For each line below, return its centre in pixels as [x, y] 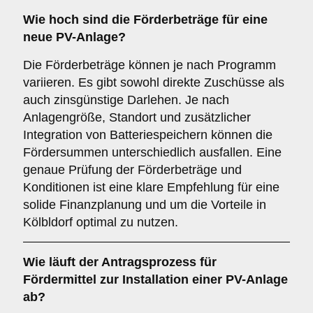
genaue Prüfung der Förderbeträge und [132, 170]
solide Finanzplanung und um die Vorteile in [145, 205]
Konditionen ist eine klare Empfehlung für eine [151, 187]
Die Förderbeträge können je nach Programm [150, 65]
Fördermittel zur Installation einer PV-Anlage [155, 279]
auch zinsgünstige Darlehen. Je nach [126, 100]
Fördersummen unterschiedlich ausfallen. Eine [152, 152]
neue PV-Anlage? [74, 37]
